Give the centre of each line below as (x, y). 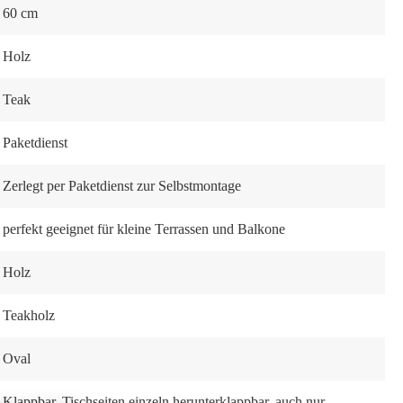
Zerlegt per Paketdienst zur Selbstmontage (122, 186)
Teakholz (29, 315)
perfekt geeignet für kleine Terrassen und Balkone (144, 229)
